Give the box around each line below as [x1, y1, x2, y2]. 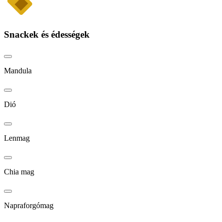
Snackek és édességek [4, 29, 90, 40]
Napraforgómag [4, 201, 54, 210]
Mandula [4, 66, 32, 75]
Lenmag [4, 133, 30, 142]
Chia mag [4, 167, 34, 176]
